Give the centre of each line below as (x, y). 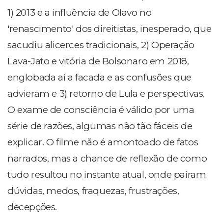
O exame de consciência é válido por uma (101, 110)
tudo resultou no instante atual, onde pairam (107, 175)
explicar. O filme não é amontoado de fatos (103, 142)
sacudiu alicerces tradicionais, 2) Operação (101, 45)
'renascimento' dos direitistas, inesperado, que (110, 29)
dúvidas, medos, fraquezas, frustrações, (93, 191)
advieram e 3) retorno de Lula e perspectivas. (106, 94)
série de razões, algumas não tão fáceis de (100, 126)
